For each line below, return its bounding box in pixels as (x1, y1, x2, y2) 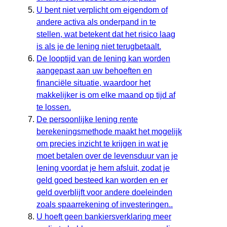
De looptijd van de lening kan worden (36, 54, 170, 63)
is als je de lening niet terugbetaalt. (36, 42, 161, 51)
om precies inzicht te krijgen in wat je (36, 139, 168, 148)
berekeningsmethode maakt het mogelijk (36, 127, 182, 136)
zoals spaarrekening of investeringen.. (36, 200, 173, 209)
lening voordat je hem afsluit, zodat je (36, 164, 170, 173)
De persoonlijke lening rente (36, 115, 138, 124)
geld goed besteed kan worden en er (36, 176, 168, 185)
